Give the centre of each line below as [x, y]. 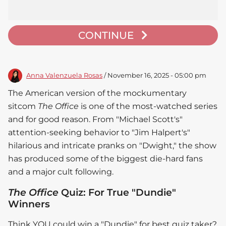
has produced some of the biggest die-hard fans [105, 159]
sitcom [23, 106]
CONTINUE [107, 36]
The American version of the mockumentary [97, 93]
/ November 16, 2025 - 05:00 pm [154, 76]
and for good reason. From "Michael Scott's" [95, 120]
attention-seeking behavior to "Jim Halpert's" [99, 133]
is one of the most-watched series [148, 106]
